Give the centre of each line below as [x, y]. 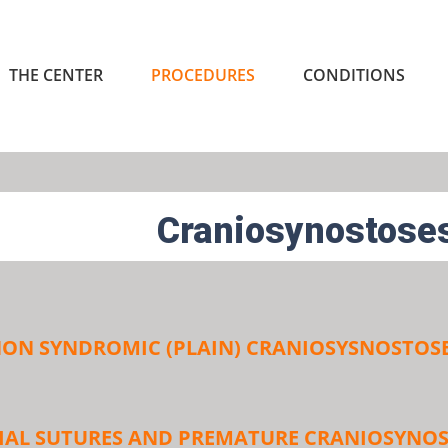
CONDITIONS [354, 75]
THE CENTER [56, 75]
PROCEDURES [203, 75]
